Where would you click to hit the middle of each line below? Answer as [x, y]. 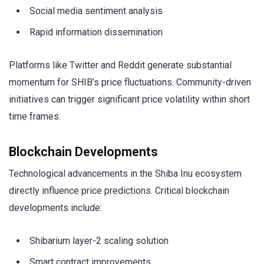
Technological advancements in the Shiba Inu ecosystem [125, 174]
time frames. [35, 117]
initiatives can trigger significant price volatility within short [129, 100]
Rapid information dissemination [96, 32]
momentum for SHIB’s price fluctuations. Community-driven [130, 82]
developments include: [55, 208]
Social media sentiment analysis [96, 11]
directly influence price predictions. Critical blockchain [119, 191]
